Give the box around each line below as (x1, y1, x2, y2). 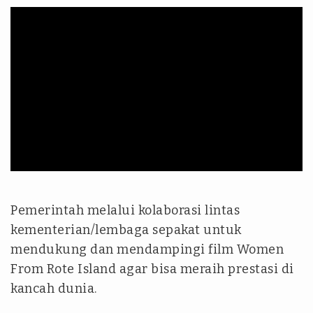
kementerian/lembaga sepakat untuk (10, 222, 242, 238)
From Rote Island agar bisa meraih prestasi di (10, 261, 294, 277)
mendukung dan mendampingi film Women (10, 242, 284, 258)
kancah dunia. (10, 281, 97, 297)
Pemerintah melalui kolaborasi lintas (10, 203, 240, 219)
